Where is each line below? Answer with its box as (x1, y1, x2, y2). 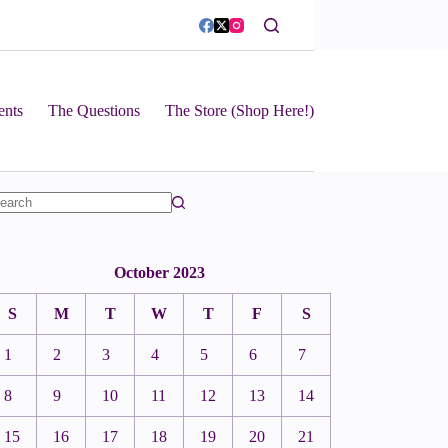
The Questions (47, 102, 140, 119)
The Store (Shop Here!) (164, 102, 314, 119)
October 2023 (113, 264, 205, 282)
